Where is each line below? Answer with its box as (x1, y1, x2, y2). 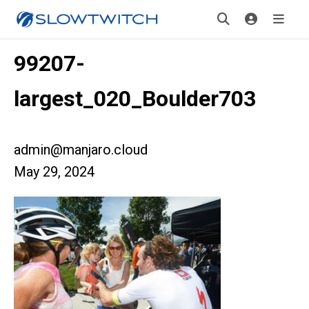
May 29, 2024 (14, 163, 94, 180)
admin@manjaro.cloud (14, 141, 148, 158)
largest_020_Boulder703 (14, 86, 256, 112)
